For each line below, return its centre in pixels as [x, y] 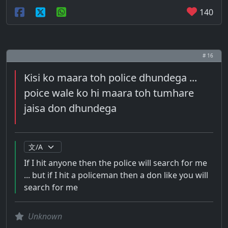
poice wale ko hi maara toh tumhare [109, 93]
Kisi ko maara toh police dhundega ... [110, 78]
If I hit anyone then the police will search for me [116, 163]
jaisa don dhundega [70, 108]
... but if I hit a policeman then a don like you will [116, 175]
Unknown [45, 216]
